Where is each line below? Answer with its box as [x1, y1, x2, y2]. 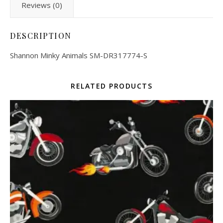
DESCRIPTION [10, 30, 72, 41]
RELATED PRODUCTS [71, 81, 152, 91]
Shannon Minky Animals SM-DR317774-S [10, 50, 147, 61]
